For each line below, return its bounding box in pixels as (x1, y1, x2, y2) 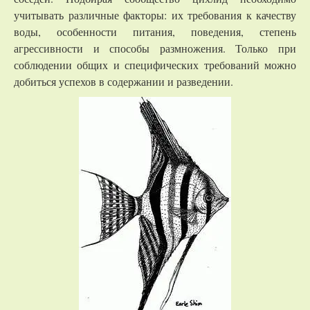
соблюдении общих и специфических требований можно (14, 57, 296, 72)
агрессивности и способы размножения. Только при (14, 41, 296, 55)
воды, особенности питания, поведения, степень (14, 24, 296, 39)
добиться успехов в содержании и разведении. (14, 74, 233, 89)
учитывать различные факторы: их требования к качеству (14, 8, 296, 22)
